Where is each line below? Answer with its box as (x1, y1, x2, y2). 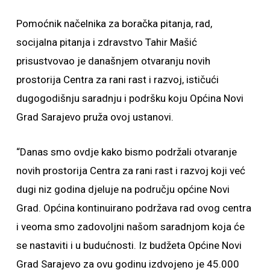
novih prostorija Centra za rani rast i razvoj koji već (16, 165, 245, 177)
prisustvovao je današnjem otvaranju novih (16, 55, 210, 67)
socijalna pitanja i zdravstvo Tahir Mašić (16, 36, 197, 48)
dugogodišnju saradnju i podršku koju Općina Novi (16, 92, 243, 104)
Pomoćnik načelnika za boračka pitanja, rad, (16, 17, 212, 30)
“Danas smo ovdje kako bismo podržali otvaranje (16, 146, 237, 158)
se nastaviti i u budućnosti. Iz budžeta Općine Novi (16, 239, 242, 251)
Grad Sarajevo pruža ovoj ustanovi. (16, 111, 174, 123)
